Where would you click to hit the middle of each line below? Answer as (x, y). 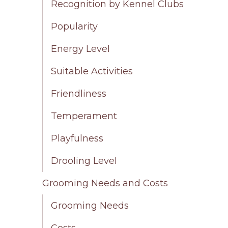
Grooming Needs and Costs (105, 183)
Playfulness (77, 138)
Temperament (84, 116)
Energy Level (81, 49)
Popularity (75, 26)
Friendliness (79, 93)
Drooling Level (84, 161)
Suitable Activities (92, 71)
